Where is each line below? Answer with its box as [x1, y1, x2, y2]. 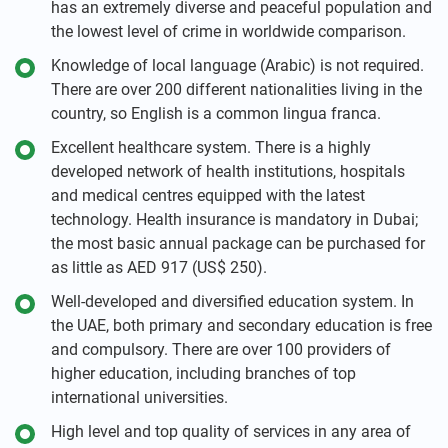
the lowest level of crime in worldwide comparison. [51, 22, 406, 41]
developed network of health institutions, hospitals [51, 162, 405, 181]
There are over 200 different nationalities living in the [51, 80, 422, 99]
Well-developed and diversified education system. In [51, 292, 414, 311]
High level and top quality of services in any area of [51, 422, 411, 441]
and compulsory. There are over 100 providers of [51, 340, 391, 359]
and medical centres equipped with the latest [51, 186, 365, 205]
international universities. [51, 388, 228, 407]
